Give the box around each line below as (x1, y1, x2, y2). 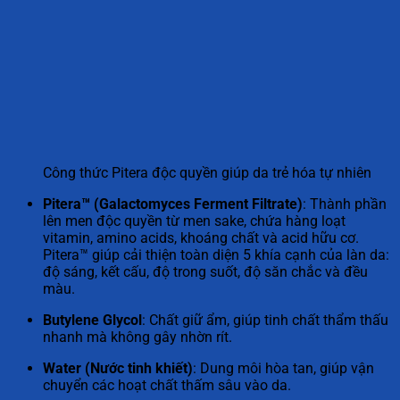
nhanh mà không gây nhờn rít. (43, 329, 232, 346)
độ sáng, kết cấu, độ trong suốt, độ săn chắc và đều (43, 263, 368, 281)
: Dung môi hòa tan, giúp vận (193, 360, 374, 378)
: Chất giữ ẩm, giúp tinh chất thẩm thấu (142, 312, 388, 329)
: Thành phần (303, 196, 387, 213)
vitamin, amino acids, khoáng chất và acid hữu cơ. (43, 229, 359, 247)
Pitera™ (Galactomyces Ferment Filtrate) (43, 196, 303, 213)
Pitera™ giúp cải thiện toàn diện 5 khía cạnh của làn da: (43, 246, 389, 264)
